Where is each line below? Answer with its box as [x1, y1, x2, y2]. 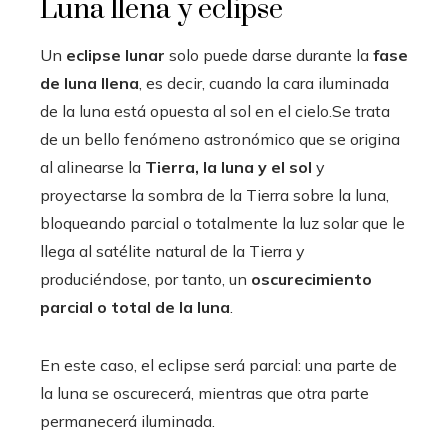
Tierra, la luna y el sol [145, 157, 312, 178]
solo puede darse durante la [165, 45, 373, 66]
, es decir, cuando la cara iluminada [139, 73, 389, 94]
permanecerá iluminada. [40, 411, 215, 432]
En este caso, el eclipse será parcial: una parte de [40, 355, 397, 376]
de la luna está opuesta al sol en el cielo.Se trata [40, 101, 390, 122]
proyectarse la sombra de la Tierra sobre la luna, [40, 185, 389, 206]
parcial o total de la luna [40, 297, 230, 318]
